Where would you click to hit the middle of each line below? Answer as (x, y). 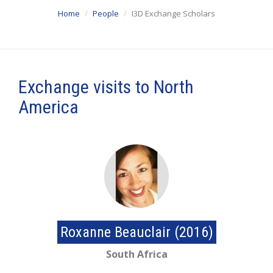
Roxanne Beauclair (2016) (136, 232)
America (48, 107)
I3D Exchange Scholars (173, 14)
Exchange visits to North (106, 87)
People (106, 14)
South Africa (136, 254)
